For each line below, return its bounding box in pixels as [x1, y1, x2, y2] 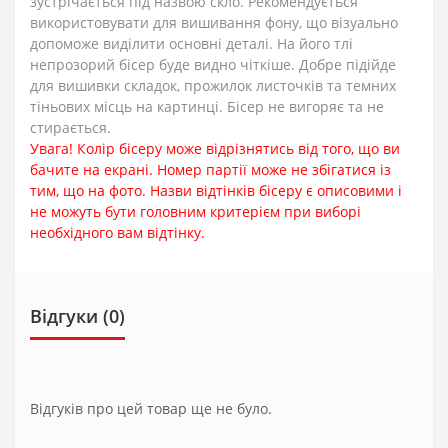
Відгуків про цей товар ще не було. [30, 399, 272, 419]
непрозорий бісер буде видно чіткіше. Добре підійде [30, 55, 396, 75]
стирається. [30, 118, 111, 138]
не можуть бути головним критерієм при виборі [30, 202, 361, 222]
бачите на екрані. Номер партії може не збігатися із [30, 160, 391, 180]
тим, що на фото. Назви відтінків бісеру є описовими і [30, 181, 402, 201]
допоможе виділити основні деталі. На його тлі [30, 34, 353, 54]
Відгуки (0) [30, 304, 125, 329]
